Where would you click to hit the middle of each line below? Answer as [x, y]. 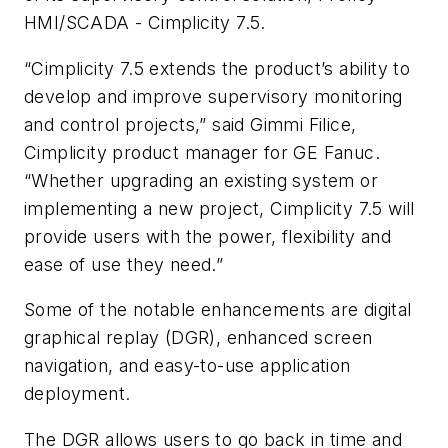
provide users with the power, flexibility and [207, 236]
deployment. [77, 394]
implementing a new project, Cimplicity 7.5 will [219, 208]
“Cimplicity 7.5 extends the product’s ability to [217, 68]
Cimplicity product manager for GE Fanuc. [202, 152]
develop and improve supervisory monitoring [213, 96]
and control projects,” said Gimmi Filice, [190, 124]
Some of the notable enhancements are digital [218, 310]
